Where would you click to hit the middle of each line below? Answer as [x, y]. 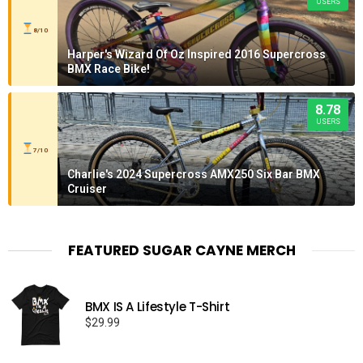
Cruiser [87, 189]
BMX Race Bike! [109, 69]
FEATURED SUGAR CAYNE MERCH [181, 251]
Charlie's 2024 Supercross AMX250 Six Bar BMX [194, 175]
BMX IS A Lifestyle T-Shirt [158, 307]
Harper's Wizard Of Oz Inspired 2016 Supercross [196, 55]
